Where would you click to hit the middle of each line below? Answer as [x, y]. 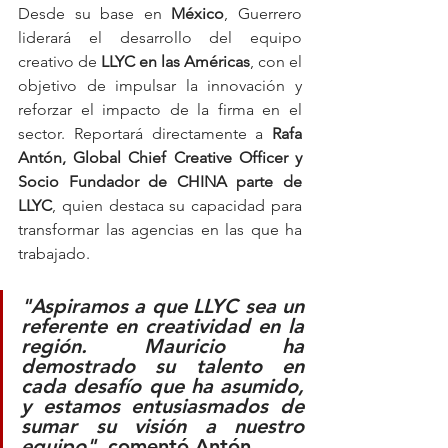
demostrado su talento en [162, 366]
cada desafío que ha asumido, [162, 386]
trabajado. [54, 254]
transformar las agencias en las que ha [160, 230]
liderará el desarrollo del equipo [160, 38]
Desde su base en [95, 14]
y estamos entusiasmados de [162, 406]
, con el [276, 62]
